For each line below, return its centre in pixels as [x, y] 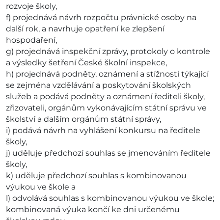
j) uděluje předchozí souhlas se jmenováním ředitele [108, 153]
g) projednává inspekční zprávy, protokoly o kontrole [108, 52]
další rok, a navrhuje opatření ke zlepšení [85, 29]
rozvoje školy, [31, 6]
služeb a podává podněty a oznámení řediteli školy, [105, 97]
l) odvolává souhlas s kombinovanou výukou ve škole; [110, 198]
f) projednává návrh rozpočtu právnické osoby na [101, 18]
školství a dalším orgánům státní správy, [83, 119]
